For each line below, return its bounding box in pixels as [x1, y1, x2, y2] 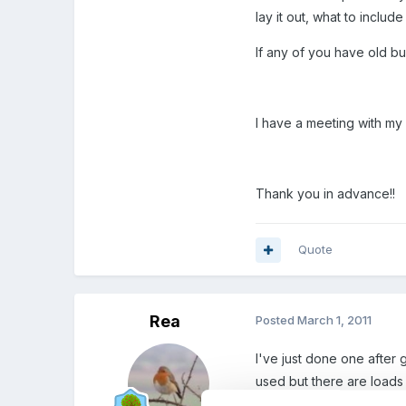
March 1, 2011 [297, 313, 372, 328]
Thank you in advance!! [256, 186, 396, 202]
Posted [256, 313, 298, 328]
